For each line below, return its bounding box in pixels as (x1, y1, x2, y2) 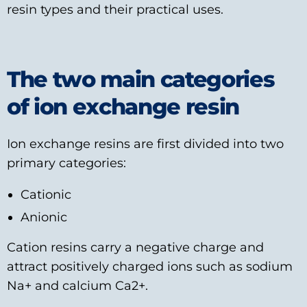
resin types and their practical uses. (7, 2, 223, 17)
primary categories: (7, 156, 126, 171)
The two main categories (7, 66, 275, 93)
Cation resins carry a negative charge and (7, 240, 264, 255)
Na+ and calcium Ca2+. (7, 278, 148, 293)
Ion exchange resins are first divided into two (7, 136, 284, 151)
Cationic (21, 187, 71, 202)
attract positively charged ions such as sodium (7, 259, 293, 274)
